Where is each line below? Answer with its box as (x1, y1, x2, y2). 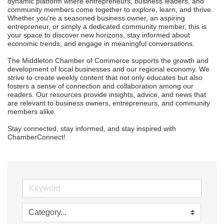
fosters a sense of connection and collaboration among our (7, 82, 193, 90)
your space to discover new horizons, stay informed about (7, 31, 190, 39)
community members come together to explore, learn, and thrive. (7, 5, 213, 14)
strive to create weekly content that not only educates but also (7, 73, 202, 82)
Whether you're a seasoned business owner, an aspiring (7, 14, 185, 22)
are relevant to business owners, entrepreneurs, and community (7, 99, 210, 107)
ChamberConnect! (7, 133, 65, 141)
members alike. (7, 107, 56, 116)
